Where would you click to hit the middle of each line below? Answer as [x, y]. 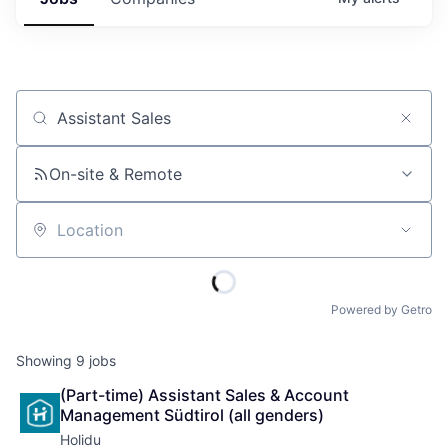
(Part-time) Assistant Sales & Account [206, 394]
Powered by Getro [381, 309]
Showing [46, 361]
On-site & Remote [115, 173]
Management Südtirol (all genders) [192, 414]
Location [48, 238]
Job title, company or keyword [132, 126]
